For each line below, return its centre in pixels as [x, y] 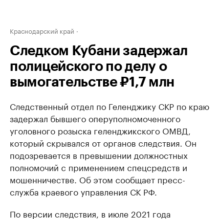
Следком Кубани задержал [99, 51]
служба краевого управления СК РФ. [83, 191]
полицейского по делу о [88, 66]
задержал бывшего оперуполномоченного [95, 118]
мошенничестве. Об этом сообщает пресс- [98, 179]
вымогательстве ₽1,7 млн [92, 82]
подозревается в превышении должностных [99, 154]
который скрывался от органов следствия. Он [103, 142]
